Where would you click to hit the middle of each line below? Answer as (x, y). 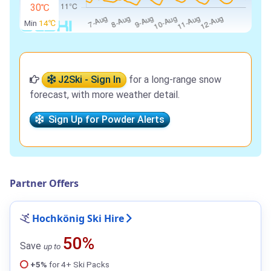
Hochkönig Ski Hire (78, 219)
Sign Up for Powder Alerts (104, 120)
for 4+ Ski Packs (78, 265)
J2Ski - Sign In (88, 80)
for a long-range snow (174, 80)
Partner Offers (44, 184)
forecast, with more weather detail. (105, 95)
